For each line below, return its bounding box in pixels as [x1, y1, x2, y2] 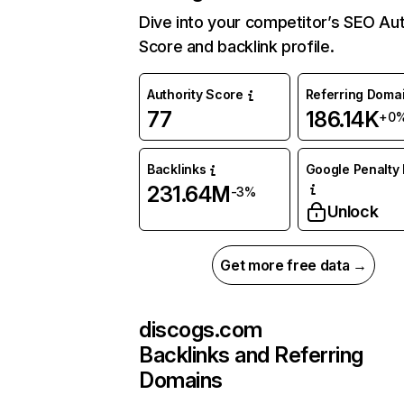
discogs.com [139, 317, 262, 344]
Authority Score [147, 87, 243, 103]
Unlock [326, 202, 379, 222]
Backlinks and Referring [139, 342, 363, 369]
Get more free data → [220, 256, 367, 275]
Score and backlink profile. [139, 37, 335, 57]
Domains [139, 367, 223, 394]
